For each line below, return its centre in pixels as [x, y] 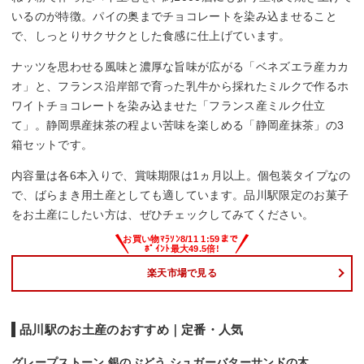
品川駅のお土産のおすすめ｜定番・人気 [132, 329]
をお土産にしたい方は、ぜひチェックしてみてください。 [163, 214]
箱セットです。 [52, 144]
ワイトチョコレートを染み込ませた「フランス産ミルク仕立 [169, 105]
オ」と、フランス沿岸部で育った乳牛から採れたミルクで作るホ [180, 86]
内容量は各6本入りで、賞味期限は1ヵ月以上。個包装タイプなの [181, 175]
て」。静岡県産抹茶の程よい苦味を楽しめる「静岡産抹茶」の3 [178, 125]
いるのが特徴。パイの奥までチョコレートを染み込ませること [174, 16]
